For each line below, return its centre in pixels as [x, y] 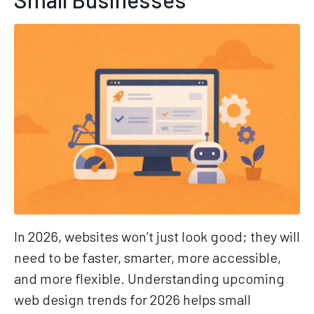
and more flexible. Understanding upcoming [149, 279]
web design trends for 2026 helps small [132, 300]
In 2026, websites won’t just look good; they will [157, 237]
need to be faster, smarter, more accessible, [148, 258]
